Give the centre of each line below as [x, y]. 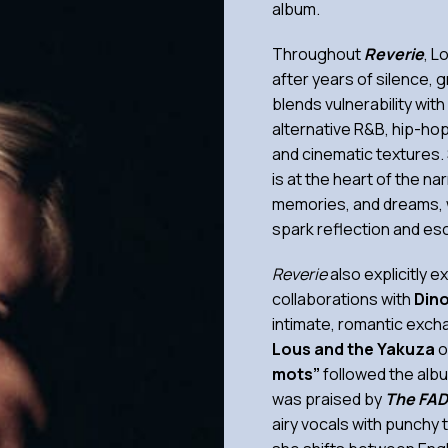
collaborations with [343, 299]
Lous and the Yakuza [353, 349]
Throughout [318, 54]
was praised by [328, 399]
